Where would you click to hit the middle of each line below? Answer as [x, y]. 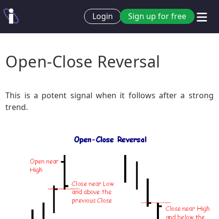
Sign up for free [157, 16]
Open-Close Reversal [83, 61]
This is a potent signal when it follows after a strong [109, 95]
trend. [17, 107]
